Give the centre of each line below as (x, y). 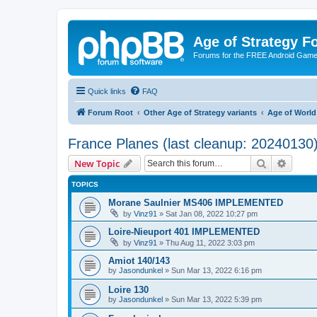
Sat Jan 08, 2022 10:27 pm (212, 213)
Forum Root (110, 112)
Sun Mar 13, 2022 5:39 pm (217, 299)
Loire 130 (128, 289)
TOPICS (85, 184)
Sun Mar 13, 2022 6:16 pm (217, 270)
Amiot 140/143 (139, 260)
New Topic (97, 163)
